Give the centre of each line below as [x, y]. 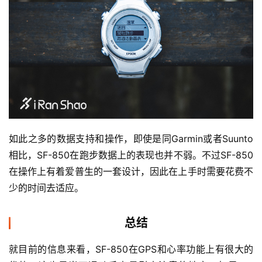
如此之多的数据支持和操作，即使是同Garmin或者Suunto [131, 138]
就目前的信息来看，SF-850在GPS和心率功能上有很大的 [131, 249]
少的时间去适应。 [46, 187]
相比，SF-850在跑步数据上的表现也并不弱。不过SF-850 [131, 155]
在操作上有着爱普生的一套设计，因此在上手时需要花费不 [131, 171]
